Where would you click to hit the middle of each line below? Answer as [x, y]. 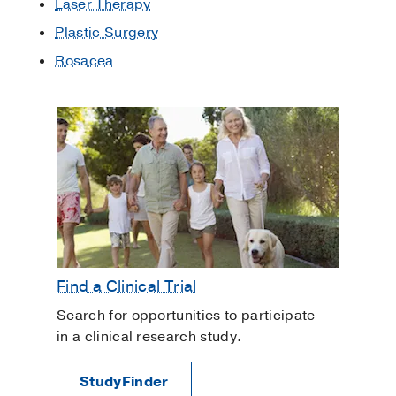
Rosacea [84, 61]
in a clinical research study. [149, 337]
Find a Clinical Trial [127, 286]
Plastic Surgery [107, 33]
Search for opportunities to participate [186, 316]
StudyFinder [124, 382]
